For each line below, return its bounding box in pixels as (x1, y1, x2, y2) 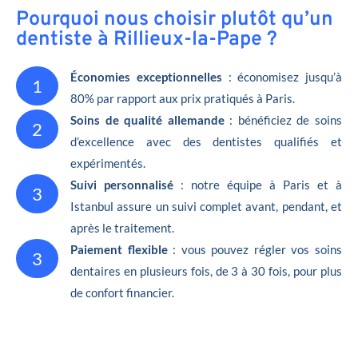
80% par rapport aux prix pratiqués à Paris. (70, 90, 295, 105)
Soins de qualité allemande (70, 112, 225, 127)
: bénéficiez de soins (224, 112, 343, 127)
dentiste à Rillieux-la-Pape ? (16, 26, 277, 53)
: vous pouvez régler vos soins (167, 241, 343, 257)
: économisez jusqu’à (221, 69, 342, 84)
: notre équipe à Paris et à (173, 177, 342, 192)
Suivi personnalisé (70, 177, 173, 192)
